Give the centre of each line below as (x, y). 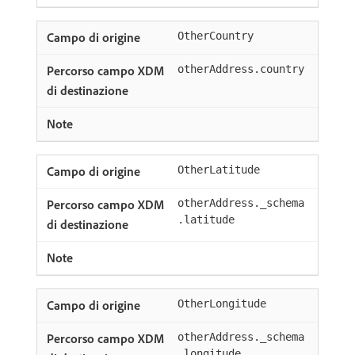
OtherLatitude (219, 170)
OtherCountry (216, 36)
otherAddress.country (241, 69)
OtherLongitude (222, 303)
